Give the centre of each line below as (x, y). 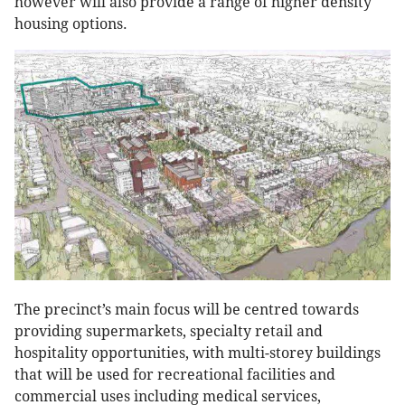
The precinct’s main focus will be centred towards (187, 309)
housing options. (71, 24)
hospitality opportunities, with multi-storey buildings (198, 353)
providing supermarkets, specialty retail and (169, 331)
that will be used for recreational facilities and (175, 374)
